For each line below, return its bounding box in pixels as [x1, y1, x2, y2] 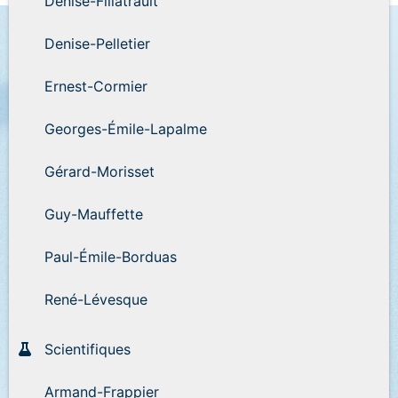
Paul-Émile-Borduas [44, 247, 177, 266]
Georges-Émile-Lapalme [44, 119, 207, 138]
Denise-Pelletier [44, 34, 150, 52]
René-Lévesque [44, 290, 147, 308]
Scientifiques [44, 339, 131, 358]
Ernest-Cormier [44, 76, 147, 95]
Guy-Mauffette [44, 204, 143, 223]
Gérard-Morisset [44, 162, 155, 180]
